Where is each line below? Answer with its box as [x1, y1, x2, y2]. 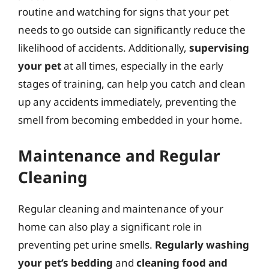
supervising [189, 41, 249, 55]
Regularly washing [155, 237, 249, 252]
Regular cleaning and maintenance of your [18, 201, 223, 216]
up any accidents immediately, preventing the [18, 95, 237, 109]
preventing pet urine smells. [18, 237, 155, 252]
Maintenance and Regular [18, 144, 220, 166]
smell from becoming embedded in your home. [18, 113, 243, 127]
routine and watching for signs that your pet [18, 5, 229, 19]
